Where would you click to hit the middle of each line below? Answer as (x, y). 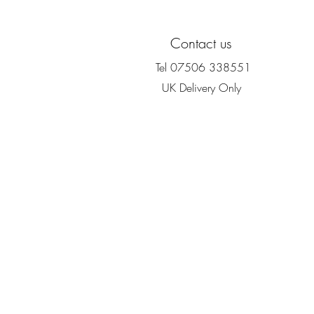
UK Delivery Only (201, 87)
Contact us (201, 43)
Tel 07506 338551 (201, 67)
